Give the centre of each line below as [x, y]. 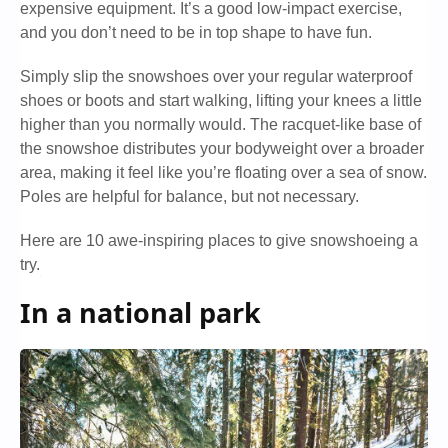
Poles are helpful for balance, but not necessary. [189, 197]
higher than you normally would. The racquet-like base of [220, 125]
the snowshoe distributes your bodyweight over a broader [222, 149]
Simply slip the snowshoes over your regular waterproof [216, 77]
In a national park [140, 313]
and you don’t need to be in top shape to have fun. [196, 33]
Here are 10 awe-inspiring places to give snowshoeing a [219, 241]
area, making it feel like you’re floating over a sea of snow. [223, 173]
